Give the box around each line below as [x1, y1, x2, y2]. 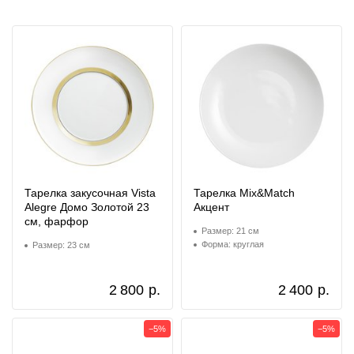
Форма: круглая [201, 239, 264, 249]
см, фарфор [24, 215, 88, 228]
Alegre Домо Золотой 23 [24, 201, 149, 213]
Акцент [194, 201, 229, 213]
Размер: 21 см [201, 226, 259, 235]
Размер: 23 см [32, 240, 90, 250]
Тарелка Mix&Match [194, 186, 295, 199]
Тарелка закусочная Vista [24, 186, 156, 199]
